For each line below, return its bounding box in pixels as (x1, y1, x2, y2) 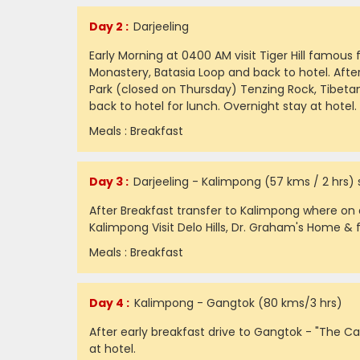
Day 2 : (89, 18, 129, 35)
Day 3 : (89, 174, 129, 190)
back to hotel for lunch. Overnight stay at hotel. (89, 98, 357, 114)
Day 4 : (89, 295, 129, 311)
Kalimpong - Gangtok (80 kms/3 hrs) (131, 295, 342, 311)
